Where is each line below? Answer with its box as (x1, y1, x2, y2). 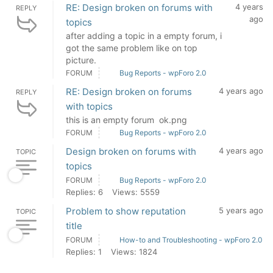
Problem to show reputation (66, 205, 186, 217)
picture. (66, 55, 96, 65)
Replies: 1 (66, 247, 102, 257)
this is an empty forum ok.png (66, 115, 187, 125)
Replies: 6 (66, 187, 103, 197)
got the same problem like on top (66, 43, 197, 53)
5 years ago (219, 205, 263, 215)
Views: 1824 (111, 247, 157, 257)
